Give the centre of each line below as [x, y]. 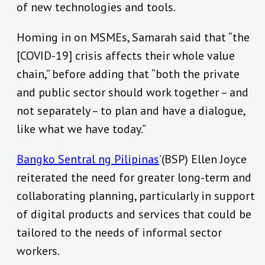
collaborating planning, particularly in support [136, 196]
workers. [38, 251]
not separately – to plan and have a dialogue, [131, 111]
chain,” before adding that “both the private [128, 74]
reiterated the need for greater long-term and [134, 178]
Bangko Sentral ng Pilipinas [88, 159]
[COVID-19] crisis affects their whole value [126, 56]
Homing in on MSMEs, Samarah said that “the [133, 38]
